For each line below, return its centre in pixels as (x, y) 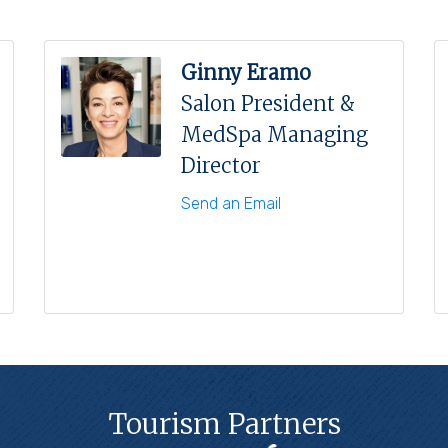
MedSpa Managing (274, 134)
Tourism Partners (224, 423)
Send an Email (231, 203)
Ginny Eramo (246, 72)
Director (221, 165)
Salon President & (268, 103)
